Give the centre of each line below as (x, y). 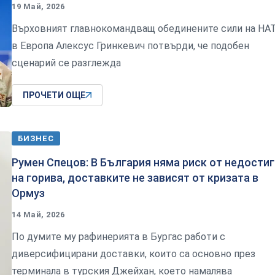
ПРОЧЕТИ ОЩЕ (54, 95)
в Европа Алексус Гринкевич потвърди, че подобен (130, 46)
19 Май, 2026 (38, 7)
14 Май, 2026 (38, 215)
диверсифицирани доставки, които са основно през (134, 254)
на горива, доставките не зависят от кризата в (135, 178)
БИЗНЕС (36, 139)
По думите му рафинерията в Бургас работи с (118, 237)
